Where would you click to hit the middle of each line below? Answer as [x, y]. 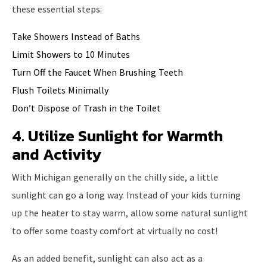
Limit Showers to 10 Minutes [71, 54]
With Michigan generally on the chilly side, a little [115, 177]
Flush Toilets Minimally [60, 90]
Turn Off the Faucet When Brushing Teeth [97, 72]
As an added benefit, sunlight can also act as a [107, 258]
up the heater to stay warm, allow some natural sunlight [130, 212]
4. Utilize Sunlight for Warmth [117, 135]
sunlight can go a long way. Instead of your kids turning [126, 195]
